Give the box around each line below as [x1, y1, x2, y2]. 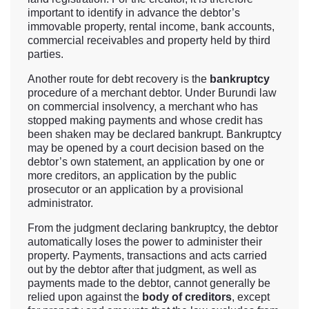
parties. [28, 48, 63, 61]
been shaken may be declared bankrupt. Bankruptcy [28, 128, 281, 141]
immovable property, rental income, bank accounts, [28, 21, 275, 33]
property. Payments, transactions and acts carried [28, 250, 267, 262]
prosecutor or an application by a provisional [28, 183, 243, 196]
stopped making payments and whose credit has [28, 114, 263, 127]
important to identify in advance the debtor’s [28, 7, 240, 19]
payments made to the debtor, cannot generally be [28, 277, 270, 290]
